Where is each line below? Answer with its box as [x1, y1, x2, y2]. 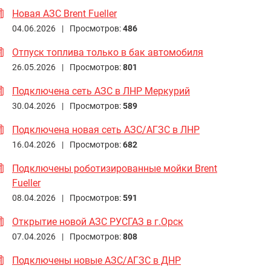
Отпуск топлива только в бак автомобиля [12, 46, 203, 58]
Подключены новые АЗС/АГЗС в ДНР [12, 254, 181, 266]
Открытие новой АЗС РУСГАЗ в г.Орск [12, 215, 183, 227]
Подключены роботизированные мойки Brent [12, 162, 217, 174]
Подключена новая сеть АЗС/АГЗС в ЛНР [12, 123, 200, 135]
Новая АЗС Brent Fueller [12, 7, 117, 19]
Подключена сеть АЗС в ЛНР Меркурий [12, 85, 190, 97]
